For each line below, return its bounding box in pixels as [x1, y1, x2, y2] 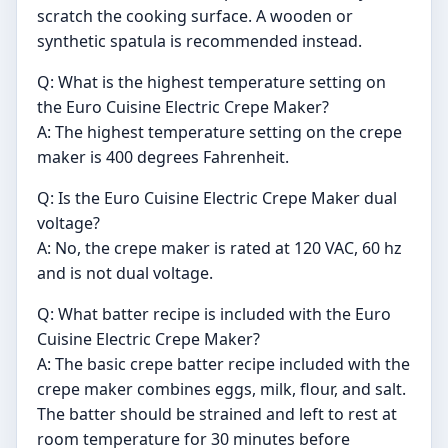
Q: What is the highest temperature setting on [37, 70, 386, 93]
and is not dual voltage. [37, 261, 213, 284]
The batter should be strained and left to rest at [37, 402, 397, 425]
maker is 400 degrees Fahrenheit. [37, 145, 289, 168]
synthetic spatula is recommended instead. [37, 29, 362, 52]
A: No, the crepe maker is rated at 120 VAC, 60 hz [37, 236, 402, 259]
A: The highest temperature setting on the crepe [37, 120, 402, 143]
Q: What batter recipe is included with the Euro [37, 302, 391, 325]
